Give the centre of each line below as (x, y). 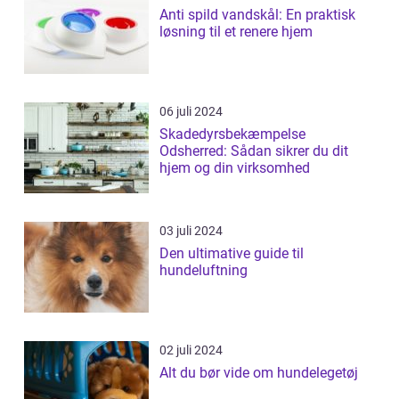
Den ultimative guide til (232, 254)
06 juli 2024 (191, 112)
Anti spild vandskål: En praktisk (257, 15)
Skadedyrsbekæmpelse (232, 134)
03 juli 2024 (191, 231)
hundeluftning (204, 271)
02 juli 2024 (191, 350)
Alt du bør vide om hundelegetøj (259, 373)
